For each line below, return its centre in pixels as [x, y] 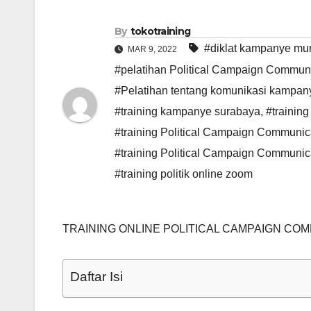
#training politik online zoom [184, 174]
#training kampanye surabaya [187, 112]
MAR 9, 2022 [152, 50]
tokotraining [160, 32]
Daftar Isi [96, 277]
